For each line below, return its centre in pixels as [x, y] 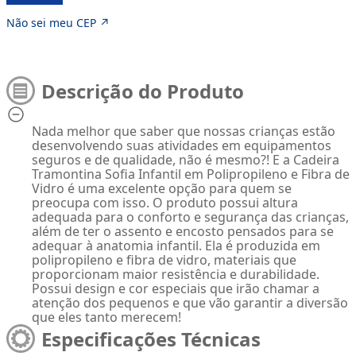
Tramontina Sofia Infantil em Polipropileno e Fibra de [191, 174]
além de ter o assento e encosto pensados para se [183, 231]
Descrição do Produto [143, 91]
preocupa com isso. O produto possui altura [165, 203]
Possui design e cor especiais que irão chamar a [176, 288]
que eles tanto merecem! [106, 317]
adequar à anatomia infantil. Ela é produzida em [176, 246]
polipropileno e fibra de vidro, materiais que [164, 260]
